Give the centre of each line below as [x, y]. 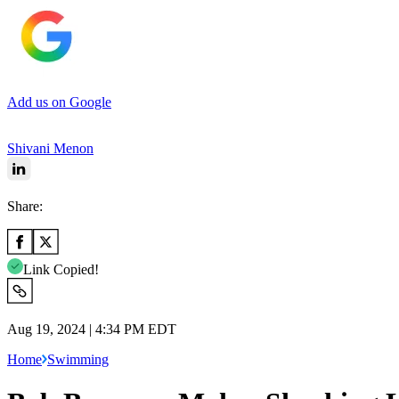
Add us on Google [59, 102]
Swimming [78, 359]
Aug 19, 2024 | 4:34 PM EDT [92, 329]
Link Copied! [61, 269]
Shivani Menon [50, 148]
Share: [25, 206]
